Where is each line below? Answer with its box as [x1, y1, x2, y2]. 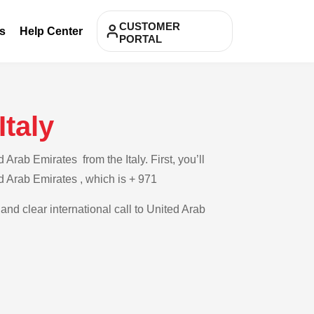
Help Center [20, 25, 83, 37]
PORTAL [119, 33, 162, 45]
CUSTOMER [119, 20, 180, 32]
